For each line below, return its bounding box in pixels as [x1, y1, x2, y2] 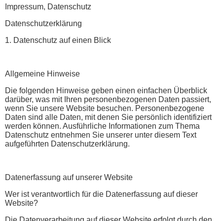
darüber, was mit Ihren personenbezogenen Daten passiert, [5, 95, 211, 104]
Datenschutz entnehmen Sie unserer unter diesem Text [5, 130, 196, 139]
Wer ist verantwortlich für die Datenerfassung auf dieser [5, 189, 198, 198]
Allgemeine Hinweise [5, 69, 80, 78]
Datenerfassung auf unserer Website [5, 173, 133, 182]
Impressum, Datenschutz [5, 2, 91, 11]
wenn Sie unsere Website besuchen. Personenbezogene [5, 104, 204, 112]
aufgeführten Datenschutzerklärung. [5, 139, 130, 148]
